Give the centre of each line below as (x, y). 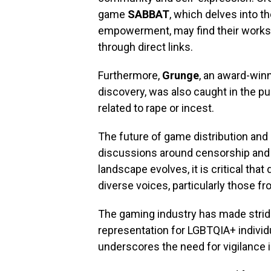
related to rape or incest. (156, 108)
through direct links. (145, 47)
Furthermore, (130, 75)
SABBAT (149, 14)
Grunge (181, 75)
